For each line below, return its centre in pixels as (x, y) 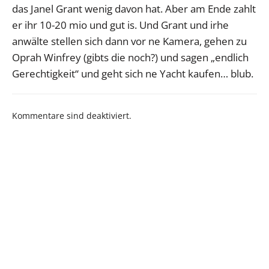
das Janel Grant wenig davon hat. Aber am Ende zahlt (134, 8)
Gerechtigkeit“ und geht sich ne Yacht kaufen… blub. (133, 73)
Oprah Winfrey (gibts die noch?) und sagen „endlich (130, 57)
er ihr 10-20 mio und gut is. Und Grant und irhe (120, 25)
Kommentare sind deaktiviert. (72, 115)
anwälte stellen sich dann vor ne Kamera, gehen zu (129, 41)
